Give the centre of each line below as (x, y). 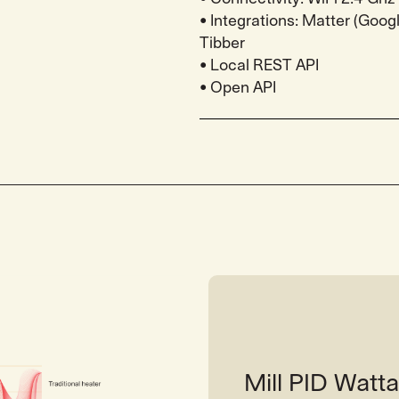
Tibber (222, 43)
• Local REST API (259, 65)
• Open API (238, 87)
